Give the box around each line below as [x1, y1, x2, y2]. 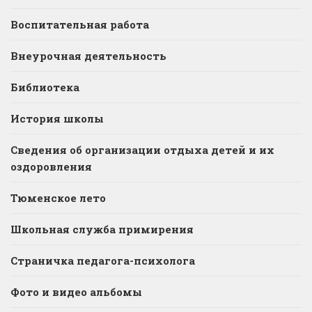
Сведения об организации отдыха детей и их [10, 142, 274, 157]
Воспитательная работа [10, 17, 149, 31]
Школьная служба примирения [10, 221, 194, 236]
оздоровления [10, 159, 92, 173]
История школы [10, 111, 104, 125]
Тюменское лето [10, 190, 106, 205]
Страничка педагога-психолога [10, 253, 195, 267]
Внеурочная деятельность [10, 48, 166, 63]
